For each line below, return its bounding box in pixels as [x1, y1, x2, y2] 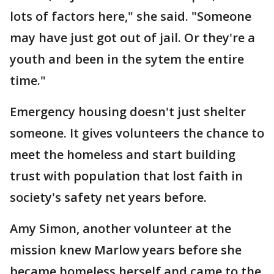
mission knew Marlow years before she [10, 242, 242, 258]
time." [10, 72, 46, 89]
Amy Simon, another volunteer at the [10, 220, 231, 237]
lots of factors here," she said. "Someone [10, 8, 251, 24]
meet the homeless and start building [10, 146, 235, 163]
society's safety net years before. [10, 189, 207, 206]
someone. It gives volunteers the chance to [10, 125, 264, 141]
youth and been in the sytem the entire [10, 51, 244, 67]
